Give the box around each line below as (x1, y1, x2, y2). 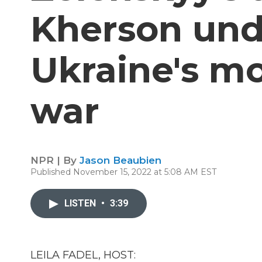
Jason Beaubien (80, 154, 161, 166)
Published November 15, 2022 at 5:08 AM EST (30, 167, 216, 177)
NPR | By (30, 154, 80, 166)
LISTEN (64, 198, 98, 209)
